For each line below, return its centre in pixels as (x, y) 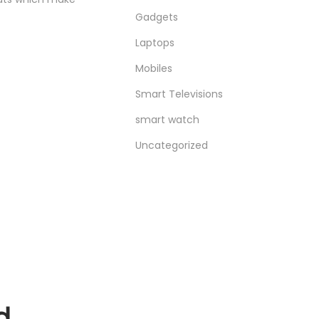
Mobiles (154, 68)
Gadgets (157, 17)
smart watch (168, 120)
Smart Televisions (179, 94)
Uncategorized (172, 145)
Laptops (155, 43)
